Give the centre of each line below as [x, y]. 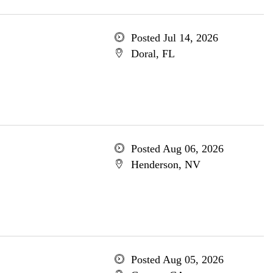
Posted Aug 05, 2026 [177, 260]
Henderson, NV [165, 165]
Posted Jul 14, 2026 [174, 38]
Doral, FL [153, 54]
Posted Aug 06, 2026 [177, 149]
